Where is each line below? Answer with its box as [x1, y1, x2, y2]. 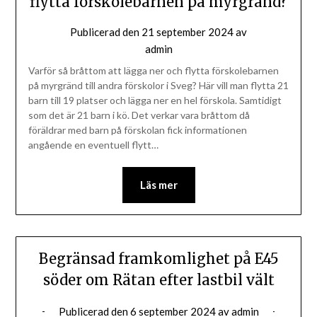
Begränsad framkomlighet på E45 [38, 250, 279, 268]
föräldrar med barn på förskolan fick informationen [28, 124, 247, 137]
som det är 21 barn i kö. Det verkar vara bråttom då [28, 109, 250, 122]
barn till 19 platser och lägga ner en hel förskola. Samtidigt [28, 94, 282, 107]
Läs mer [139, 178, 178, 192]
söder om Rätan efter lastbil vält [42, 271, 275, 289]
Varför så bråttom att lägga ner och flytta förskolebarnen [28, 64, 279, 77]
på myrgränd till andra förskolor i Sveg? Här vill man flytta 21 [28, 79, 289, 92]
